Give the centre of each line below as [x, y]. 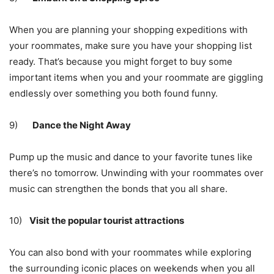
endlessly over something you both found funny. [113, 94]
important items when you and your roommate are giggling [136, 78]
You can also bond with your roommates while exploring [130, 253]
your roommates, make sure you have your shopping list [131, 46]
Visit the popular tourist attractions [107, 221]
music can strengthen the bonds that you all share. [118, 189]
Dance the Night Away [82, 125]
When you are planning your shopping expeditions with [128, 30]
